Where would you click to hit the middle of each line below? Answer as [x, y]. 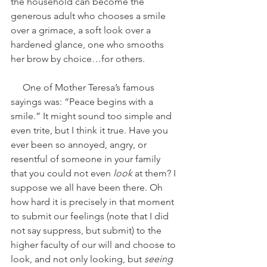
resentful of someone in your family [87, 159]
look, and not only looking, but [77, 259]
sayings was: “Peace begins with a [83, 102]
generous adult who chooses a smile [89, 16]
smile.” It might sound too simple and [92, 116]
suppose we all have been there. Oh [88, 188]
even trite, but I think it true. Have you [91, 131]
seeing [159, 259]
